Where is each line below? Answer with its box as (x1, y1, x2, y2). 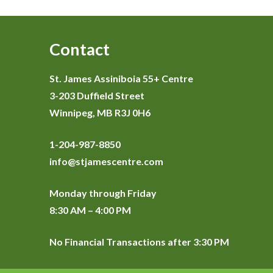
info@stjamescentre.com (49, 155, 163, 167)
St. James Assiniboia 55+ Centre (49, 73, 193, 84)
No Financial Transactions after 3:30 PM (49, 236, 229, 247)
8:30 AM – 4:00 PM (49, 204, 131, 216)
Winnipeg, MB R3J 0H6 (49, 107, 151, 118)
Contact (49, 39, 110, 59)
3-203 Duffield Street (49, 90, 144, 101)
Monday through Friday (49, 187, 157, 199)
